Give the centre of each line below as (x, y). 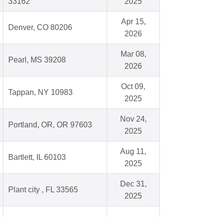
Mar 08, (133, 54)
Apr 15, (133, 22)
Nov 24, (133, 119)
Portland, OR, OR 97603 (50, 125)
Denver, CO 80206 (40, 28)
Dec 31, (133, 184)
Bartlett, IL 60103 (37, 157)
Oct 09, (133, 87)
